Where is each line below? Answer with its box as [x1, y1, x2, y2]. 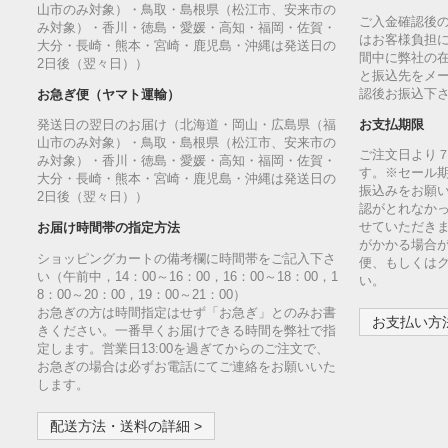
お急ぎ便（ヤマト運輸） [36, 87, 180, 102]
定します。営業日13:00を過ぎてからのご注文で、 [36, 341, 329, 356]
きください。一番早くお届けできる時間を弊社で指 [36, 323, 336, 338]
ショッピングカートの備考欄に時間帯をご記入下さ [36, 251, 336, 266]
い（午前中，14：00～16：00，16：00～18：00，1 [36, 269, 338, 284]
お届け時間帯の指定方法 [36, 221, 180, 236]
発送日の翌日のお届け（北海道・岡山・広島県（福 [36, 118, 336, 133]
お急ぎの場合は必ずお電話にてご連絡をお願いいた [36, 359, 336, 374]
